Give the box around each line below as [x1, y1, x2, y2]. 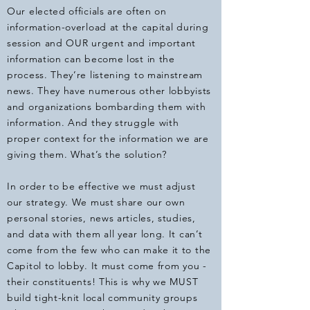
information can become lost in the [7, 53, 175, 65]
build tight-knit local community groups [7, 291, 198, 304]
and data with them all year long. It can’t [7, 228, 203, 240]
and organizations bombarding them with [7, 100, 206, 113]
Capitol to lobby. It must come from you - [7, 259, 207, 272]
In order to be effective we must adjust [7, 180, 196, 192]
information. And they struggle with [7, 116, 179, 129]
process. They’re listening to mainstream [7, 69, 203, 81]
